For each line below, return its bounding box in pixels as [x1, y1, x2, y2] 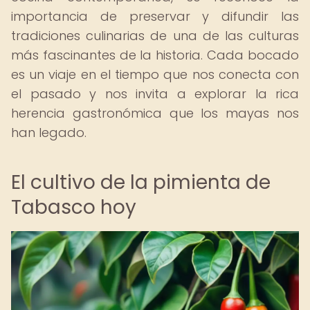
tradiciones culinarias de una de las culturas [11, 27, 299, 44]
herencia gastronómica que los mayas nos [11, 104, 299, 122]
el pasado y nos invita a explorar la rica [11, 85, 299, 102]
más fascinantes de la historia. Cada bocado [11, 46, 299, 64]
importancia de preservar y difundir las [11, 8, 299, 25]
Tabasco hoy [11, 194, 136, 221]
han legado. [11, 124, 86, 141]
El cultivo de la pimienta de [11, 169, 271, 196]
